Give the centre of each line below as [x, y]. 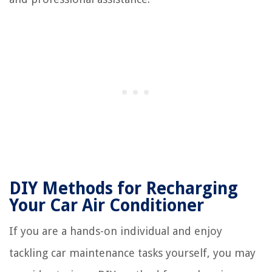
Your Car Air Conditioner [107, 205]
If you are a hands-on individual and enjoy [116, 231]
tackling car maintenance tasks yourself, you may [132, 253]
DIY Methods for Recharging [124, 188]
